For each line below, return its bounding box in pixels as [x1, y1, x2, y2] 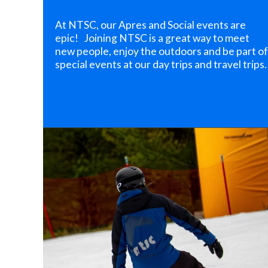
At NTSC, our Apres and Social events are [55, 18, 246, 31]
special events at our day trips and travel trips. [55, 57, 267, 71]
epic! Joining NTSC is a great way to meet [55, 31, 249, 44]
